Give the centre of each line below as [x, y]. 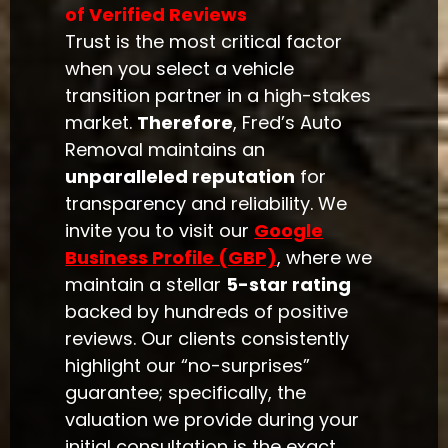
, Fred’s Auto [288, 123]
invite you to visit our [160, 231]
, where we [325, 258]
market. [101, 123]
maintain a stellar [146, 285]
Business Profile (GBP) [171, 258]
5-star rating [289, 285]
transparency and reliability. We [206, 204]
